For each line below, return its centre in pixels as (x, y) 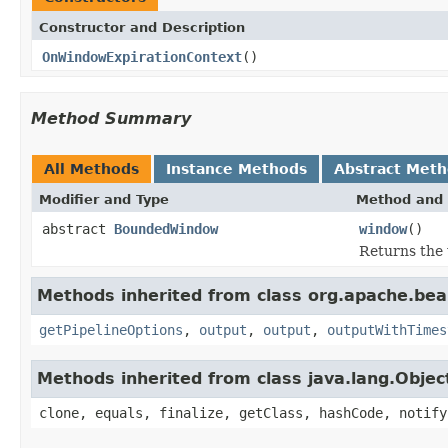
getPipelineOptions (111, 329)
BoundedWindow (166, 228)
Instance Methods (236, 168)
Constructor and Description (142, 27)
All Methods (91, 168)
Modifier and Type (104, 199)
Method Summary (111, 118)
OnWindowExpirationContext (142, 56)
